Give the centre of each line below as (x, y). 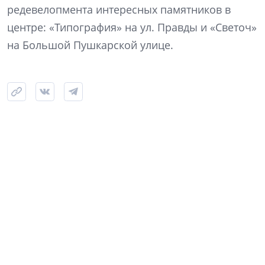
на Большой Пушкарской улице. (90, 45)
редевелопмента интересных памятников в (119, 10)
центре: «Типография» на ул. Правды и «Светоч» (132, 28)
